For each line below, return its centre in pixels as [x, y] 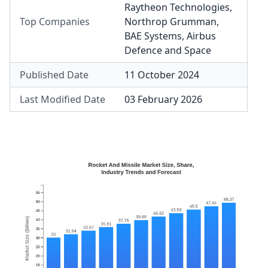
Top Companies [55, 22]
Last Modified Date [63, 99]
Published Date [54, 75]
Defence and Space [168, 50]
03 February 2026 [163, 99]
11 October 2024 [162, 75]
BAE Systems [153, 36]
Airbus [201, 36]
